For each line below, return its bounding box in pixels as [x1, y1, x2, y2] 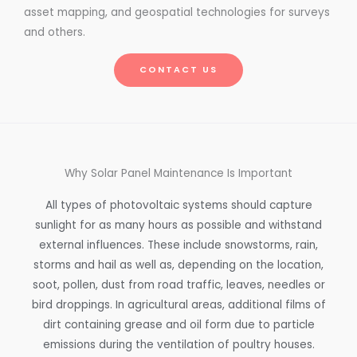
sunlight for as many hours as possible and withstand [35, 217, 322, 233]
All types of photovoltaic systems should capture [45, 197, 312, 213]
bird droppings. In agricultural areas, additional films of [31, 296, 326, 312]
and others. [24, 25, 85, 40]
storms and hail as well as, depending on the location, [33, 257, 324, 273]
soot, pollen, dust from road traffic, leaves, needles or [32, 277, 325, 292]
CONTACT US [139, 63, 218, 76]
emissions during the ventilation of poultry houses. [42, 336, 315, 352]
